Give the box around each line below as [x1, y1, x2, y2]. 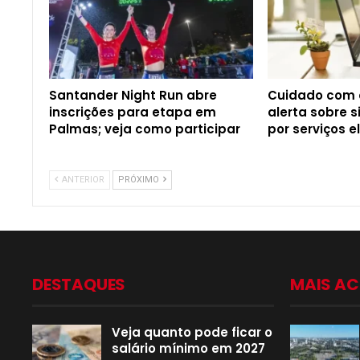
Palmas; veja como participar [49, 121, 240, 138]
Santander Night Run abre [49, 87, 217, 104]
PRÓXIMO [118, 174, 162, 186]
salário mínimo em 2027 [112, 340, 265, 358]
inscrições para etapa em [49, 104, 216, 121]
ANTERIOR [59, 174, 104, 186]
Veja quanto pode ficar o [112, 324, 272, 342]
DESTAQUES [32, 273, 126, 297]
